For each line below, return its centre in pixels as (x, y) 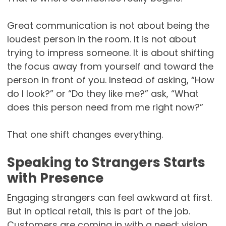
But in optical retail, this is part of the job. (98, 211)
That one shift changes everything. (85, 135)
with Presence (55, 178)
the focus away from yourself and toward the (110, 67)
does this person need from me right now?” (105, 107)
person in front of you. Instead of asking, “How (110, 80)
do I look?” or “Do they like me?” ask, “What (103, 94)
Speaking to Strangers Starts (106, 163)
